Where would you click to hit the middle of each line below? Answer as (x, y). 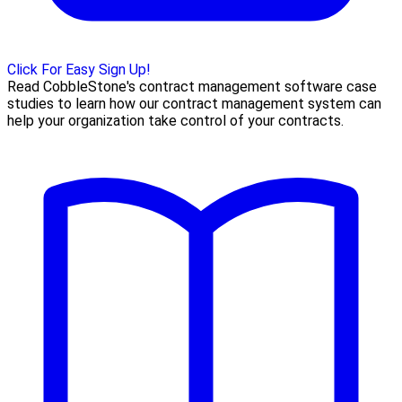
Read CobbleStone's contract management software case (192, 87)
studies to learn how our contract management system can (194, 104)
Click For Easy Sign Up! (79, 70)
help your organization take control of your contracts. (175, 121)
